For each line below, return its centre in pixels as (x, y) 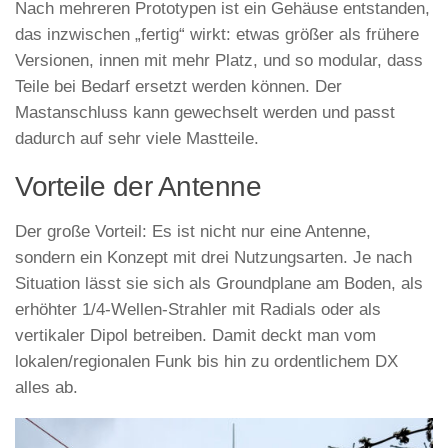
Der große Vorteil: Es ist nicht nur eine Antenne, (193, 231)
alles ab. (46, 387)
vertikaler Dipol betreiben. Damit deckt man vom (195, 335)
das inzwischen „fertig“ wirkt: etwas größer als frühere (217, 35)
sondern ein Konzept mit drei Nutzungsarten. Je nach (213, 257)
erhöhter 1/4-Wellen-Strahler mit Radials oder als (198, 309)
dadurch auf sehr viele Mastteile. (137, 139)
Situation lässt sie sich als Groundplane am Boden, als (219, 283)
